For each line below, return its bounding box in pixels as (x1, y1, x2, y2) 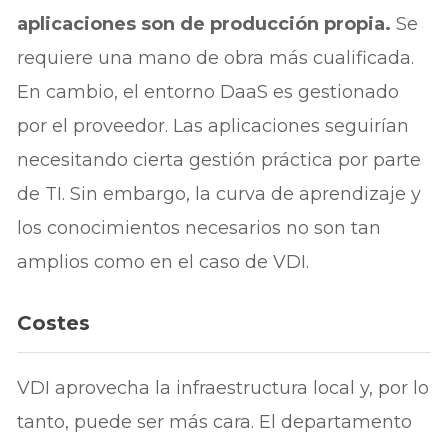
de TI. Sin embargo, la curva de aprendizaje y (17, 182, 422, 205)
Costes (17, 310, 91, 335)
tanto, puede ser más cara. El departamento (17, 411, 413, 434)
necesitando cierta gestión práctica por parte (17, 148, 422, 171)
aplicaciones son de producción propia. (17, 12, 392, 35)
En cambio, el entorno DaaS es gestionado (17, 80, 400, 103)
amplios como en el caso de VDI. (17, 250, 310, 273)
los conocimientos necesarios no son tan (17, 216, 382, 239)
